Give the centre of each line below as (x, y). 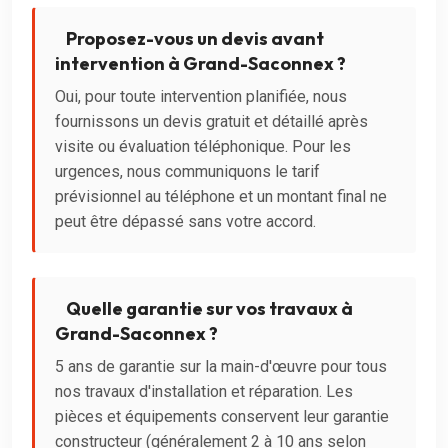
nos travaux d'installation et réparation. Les (204, 391)
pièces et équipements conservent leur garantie (222, 416)
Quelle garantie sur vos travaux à (208, 308)
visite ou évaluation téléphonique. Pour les (203, 146)
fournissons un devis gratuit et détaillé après (211, 121)
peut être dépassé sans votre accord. (185, 221)
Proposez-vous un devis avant (193, 38)
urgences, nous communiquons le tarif (187, 171)
